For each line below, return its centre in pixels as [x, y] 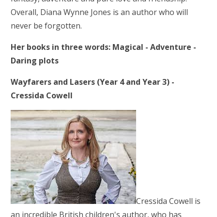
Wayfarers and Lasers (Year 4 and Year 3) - [93, 82]
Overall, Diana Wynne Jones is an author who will [100, 12]
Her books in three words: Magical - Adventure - [104, 47]
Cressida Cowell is [169, 201]
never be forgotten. [46, 25]
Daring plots [35, 60]
